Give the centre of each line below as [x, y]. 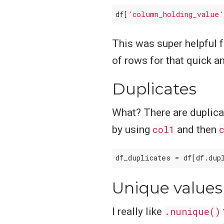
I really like [138, 212]
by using [132, 130]
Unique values [167, 188]
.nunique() [192, 212]
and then [197, 130]
